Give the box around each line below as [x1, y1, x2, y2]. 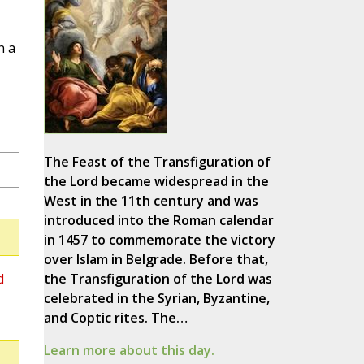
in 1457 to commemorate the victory [43, 231, 275, 249]
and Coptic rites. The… [43, 309, 188, 327]
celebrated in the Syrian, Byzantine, [43, 289, 270, 308]
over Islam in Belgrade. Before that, [43, 250, 268, 269]
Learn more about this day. [43, 341, 214, 360]
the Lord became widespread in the [43, 172, 269, 191]
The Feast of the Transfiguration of [43, 153, 271, 171]
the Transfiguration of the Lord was [43, 270, 272, 288]
